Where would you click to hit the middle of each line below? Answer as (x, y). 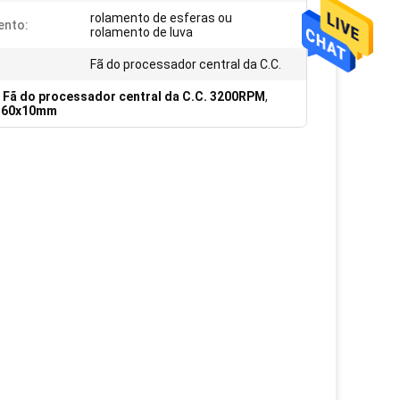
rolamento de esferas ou (161, 18)
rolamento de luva (142, 32)
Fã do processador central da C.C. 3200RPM (134, 96)
